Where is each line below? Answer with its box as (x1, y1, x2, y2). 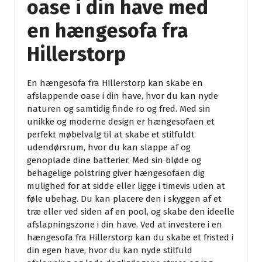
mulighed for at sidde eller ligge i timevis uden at (27, 181, 225, 192)
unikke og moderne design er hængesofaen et (27, 116, 215, 127)
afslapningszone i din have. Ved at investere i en (27, 219, 222, 230)
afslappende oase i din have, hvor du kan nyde (27, 91, 218, 102)
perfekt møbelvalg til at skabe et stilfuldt (27, 129, 195, 140)
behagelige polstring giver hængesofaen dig (27, 168, 205, 179)
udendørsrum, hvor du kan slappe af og (27, 142, 191, 153)
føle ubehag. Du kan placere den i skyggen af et (27, 194, 222, 205)
